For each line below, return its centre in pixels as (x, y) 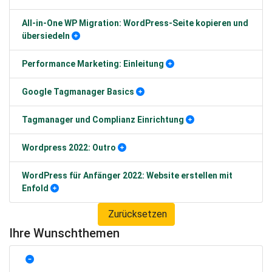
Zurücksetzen (136, 214)
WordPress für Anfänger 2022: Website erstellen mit (127, 175)
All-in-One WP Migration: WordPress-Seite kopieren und (135, 23)
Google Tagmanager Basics (78, 92)
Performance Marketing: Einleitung (93, 64)
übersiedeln (46, 36)
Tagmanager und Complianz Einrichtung (103, 120)
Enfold (35, 188)
